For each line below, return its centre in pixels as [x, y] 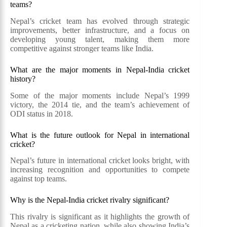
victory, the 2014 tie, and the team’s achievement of [100, 104]
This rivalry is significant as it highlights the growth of [100, 217]
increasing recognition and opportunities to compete [100, 170]
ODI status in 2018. [42, 113]
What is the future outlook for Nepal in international [100, 135]
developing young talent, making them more [100, 39]
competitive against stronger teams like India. [82, 48]
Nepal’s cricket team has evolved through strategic [100, 21]
